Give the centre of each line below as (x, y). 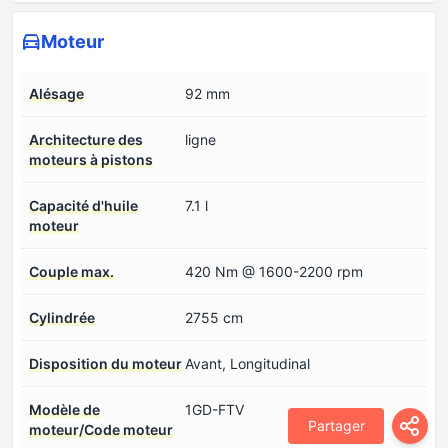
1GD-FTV (214, 409)
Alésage (56, 93)
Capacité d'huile (83, 205)
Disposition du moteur (105, 363)
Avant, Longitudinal (247, 363)
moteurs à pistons (91, 159)
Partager (336, 425)
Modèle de (64, 409)
